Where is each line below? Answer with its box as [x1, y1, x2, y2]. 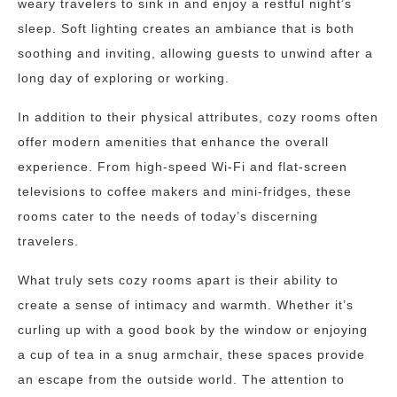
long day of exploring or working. [18, 71, 230, 85]
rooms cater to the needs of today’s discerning [18, 209, 318, 223]
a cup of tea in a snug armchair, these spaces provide [18, 347, 365, 362]
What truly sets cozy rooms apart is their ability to [18, 273, 339, 287]
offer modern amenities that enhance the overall [18, 135, 329, 149]
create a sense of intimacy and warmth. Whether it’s [18, 298, 354, 312]
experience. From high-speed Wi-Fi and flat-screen [18, 160, 347, 174]
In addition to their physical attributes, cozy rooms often [18, 110, 378, 124]
